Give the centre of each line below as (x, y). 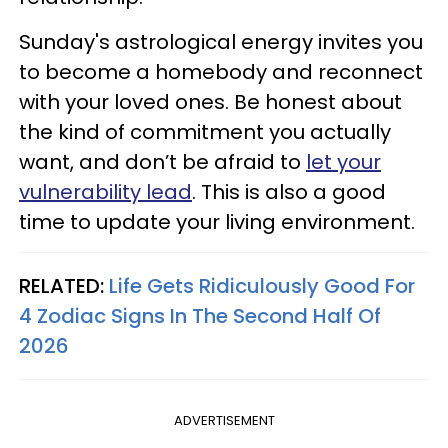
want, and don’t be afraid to (162, 161)
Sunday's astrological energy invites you (221, 41)
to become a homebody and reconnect (221, 71)
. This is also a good (289, 191)
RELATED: (64, 285)
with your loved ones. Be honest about (210, 101)
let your (343, 161)
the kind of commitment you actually (205, 131)
